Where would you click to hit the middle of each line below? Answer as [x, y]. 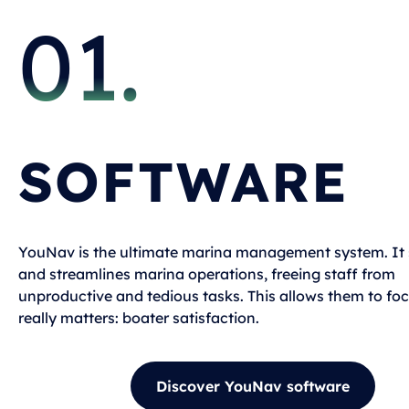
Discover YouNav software [252, 386]
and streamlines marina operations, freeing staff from [207, 273]
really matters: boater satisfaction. [139, 317]
